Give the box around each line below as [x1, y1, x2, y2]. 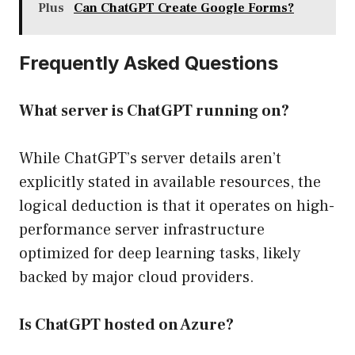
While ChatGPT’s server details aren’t [19, 148, 281, 170]
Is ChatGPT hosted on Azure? [19, 315, 234, 336]
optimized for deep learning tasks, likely [19, 243, 300, 265]
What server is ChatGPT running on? [19, 101, 289, 122]
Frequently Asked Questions [19, 52, 278, 75]
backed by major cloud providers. [19, 267, 254, 288]
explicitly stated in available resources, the [19, 172, 321, 193]
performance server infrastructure [19, 219, 265, 241]
